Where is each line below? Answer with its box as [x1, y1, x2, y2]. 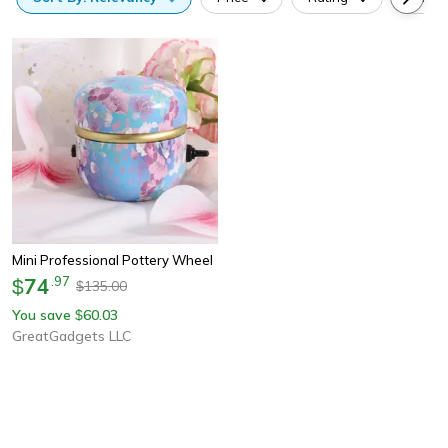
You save [12, 305, 71, 324]
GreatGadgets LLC [12, 326, 131, 345]
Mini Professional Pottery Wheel [12, 251, 213, 268]
